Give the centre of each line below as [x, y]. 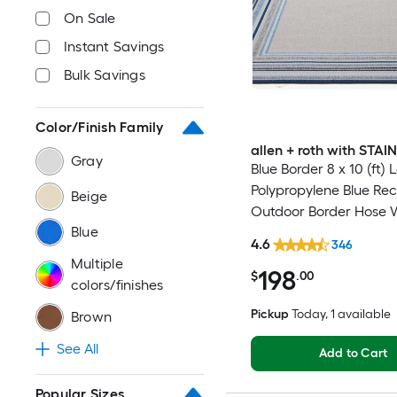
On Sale [90, 18]
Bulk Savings [105, 74]
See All [78, 348]
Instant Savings [114, 46]
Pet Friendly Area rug [317, 232]
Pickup [269, 315]
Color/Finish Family [100, 127]
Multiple [97, 263]
